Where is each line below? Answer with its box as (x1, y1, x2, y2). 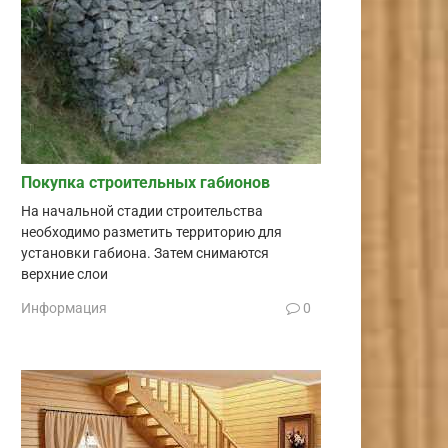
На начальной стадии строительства (21, 202, 263, 220)
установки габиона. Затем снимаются (21, 244, 269, 262)
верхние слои (21, 265, 108, 283)
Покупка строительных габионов (21, 172, 270, 192)
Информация (21, 299, 107, 316)
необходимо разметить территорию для (21, 223, 282, 241)
